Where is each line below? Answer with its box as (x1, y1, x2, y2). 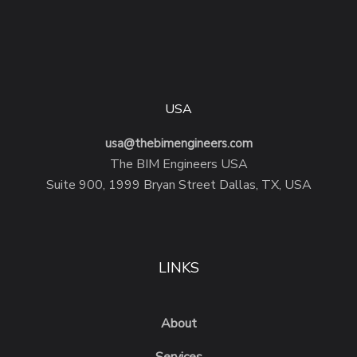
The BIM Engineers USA (109, 155, 248, 174)
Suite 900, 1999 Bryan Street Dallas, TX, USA (45, 176, 312, 194)
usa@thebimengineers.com (104, 135, 253, 152)
